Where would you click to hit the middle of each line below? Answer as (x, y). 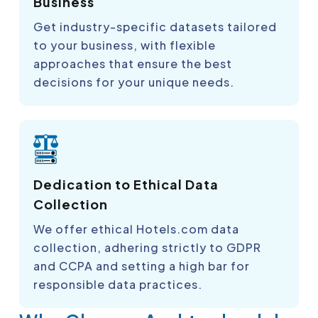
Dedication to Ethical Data (126, 184)
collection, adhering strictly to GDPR (147, 247)
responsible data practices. (118, 284)
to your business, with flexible (125, 45)
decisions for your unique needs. (134, 82)
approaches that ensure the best (133, 63)
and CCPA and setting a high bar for (142, 265)
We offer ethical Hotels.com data (136, 229)
